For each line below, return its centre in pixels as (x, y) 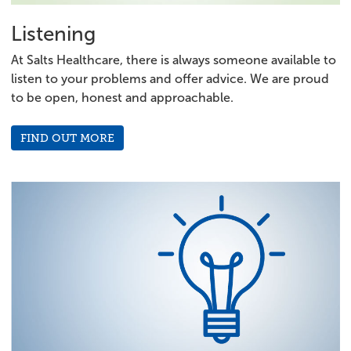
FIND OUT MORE (67, 138)
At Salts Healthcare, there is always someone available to (174, 60)
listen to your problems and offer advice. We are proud (170, 78)
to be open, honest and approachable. (122, 97)
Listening (53, 33)
